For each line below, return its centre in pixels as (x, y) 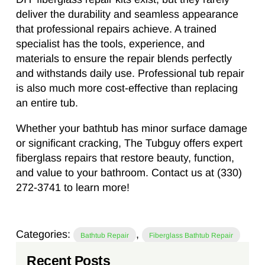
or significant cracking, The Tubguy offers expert (129, 143)
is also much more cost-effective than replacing (127, 88)
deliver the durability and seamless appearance (127, 14)
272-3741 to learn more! (73, 188)
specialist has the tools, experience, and (110, 44)
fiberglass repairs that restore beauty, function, (125, 158)
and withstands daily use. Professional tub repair (130, 74)
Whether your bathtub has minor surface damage (132, 129)
